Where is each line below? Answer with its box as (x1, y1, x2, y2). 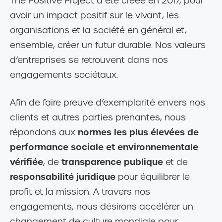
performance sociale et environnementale (10, 141, 198, 153)
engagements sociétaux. (10, 69, 118, 80)
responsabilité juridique (10, 170, 115, 182)
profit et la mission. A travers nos (10, 186, 150, 197)
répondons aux (10, 126, 78, 138)
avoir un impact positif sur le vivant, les (10, 10, 179, 21)
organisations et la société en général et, (10, 25, 187, 36)
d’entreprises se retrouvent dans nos (10, 55, 168, 65)
